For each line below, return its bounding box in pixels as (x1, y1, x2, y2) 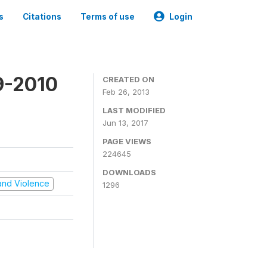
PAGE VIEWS (103, 136, 151, 146)
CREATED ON (103, 74, 154, 84)
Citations (23, 12, 61, 21)
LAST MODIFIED (103, 105, 166, 115)
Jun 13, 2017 (103, 118, 148, 128)
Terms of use (80, 12, 135, 21)
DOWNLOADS (103, 167, 156, 177)
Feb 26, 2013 (103, 87, 150, 97)
